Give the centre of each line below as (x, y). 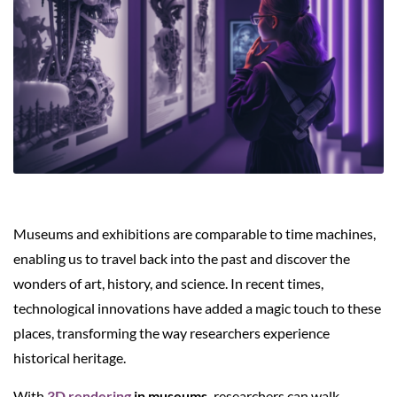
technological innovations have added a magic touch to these (197, 307)
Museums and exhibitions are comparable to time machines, (195, 233)
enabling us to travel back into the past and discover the (182, 258)
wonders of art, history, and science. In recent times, (168, 283)
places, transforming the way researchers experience (171, 332)
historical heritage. (70, 357)
